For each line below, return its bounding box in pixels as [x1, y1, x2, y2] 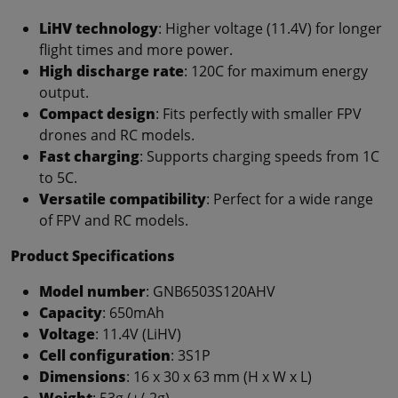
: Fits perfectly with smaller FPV [155, 103, 362, 123]
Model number [39, 281, 146, 301]
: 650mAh [102, 302, 164, 322]
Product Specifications [11, 245, 175, 266]
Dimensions [39, 366, 126, 386]
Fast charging [39, 146, 139, 166]
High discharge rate [39, 60, 184, 81]
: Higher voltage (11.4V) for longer [158, 18, 382, 38]
